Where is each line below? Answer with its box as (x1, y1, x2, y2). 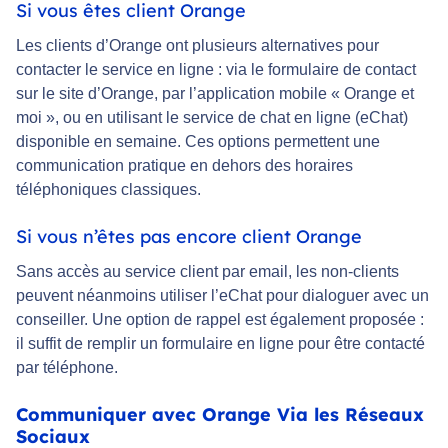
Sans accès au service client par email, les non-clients (16, 263, 399, 281)
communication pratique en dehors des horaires (16, 157, 353, 175)
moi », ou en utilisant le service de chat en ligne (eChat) (16, 109, 408, 127)
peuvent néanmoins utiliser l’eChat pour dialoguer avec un (16, 287, 429, 305)
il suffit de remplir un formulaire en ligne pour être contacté (16, 335, 425, 353)
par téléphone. (16, 359, 118, 377)
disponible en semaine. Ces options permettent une (16, 133, 380, 151)
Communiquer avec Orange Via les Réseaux (16, 403, 424, 427)
